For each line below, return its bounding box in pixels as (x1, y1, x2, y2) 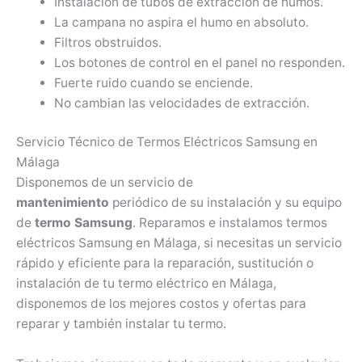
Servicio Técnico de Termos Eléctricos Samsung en (16, 133, 318, 149)
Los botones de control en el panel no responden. (53, 54, 345, 70)
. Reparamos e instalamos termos (133, 214, 327, 230)
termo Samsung (35, 214, 133, 230)
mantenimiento (16, 194, 109, 210)
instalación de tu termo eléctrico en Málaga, (16, 275, 276, 291)
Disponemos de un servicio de (16, 174, 193, 190)
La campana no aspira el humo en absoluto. (53, 14, 309, 30)
